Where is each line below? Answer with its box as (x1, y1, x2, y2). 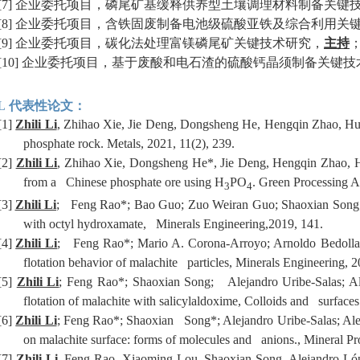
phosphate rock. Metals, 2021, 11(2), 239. (23, 137, 235, 151)
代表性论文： (9, 99, 86, 113)
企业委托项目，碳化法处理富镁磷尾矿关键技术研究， (15, 36, 324, 51)
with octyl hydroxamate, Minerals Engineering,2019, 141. (23, 216, 323, 231)
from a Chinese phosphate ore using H (23, 175, 224, 190)
